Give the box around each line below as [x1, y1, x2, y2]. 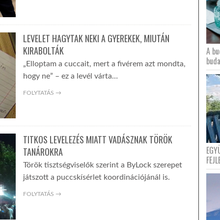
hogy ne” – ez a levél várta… [23, 72, 118, 80]
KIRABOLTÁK [23, 44, 64, 57]
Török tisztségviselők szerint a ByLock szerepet [23, 161, 182, 169]
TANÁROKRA [23, 145, 63, 158]
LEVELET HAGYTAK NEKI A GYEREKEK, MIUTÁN [23, 32, 169, 45]
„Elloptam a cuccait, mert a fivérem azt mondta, [23, 60, 186, 68]
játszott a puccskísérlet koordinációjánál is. [23, 173, 170, 181]
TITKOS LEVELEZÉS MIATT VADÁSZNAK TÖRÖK [23, 133, 172, 146]
